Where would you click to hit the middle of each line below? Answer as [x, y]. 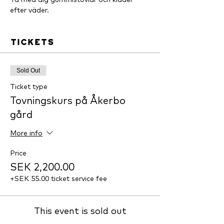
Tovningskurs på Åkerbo [68, 100]
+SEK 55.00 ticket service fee [58, 178]
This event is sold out [80, 211]
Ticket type [29, 86]
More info [26, 133]
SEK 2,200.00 [42, 167]
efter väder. [29, 10]
